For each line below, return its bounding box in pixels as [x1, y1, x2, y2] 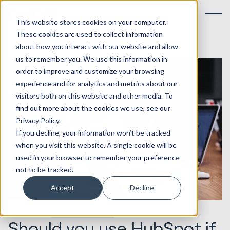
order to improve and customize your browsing [15, 66, 164, 75]
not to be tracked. [15, 165, 73, 174]
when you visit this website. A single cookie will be [15, 140, 177, 149]
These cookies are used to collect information [15, 29, 163, 39]
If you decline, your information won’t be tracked [15, 128, 170, 137]
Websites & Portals [54, 205, 112, 214]
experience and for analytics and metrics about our [15, 79, 178, 88]
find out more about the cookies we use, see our [15, 103, 170, 112]
